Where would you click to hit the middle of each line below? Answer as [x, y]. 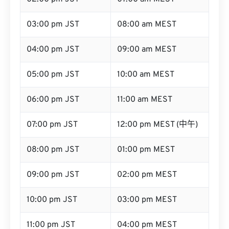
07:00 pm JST [52, 125]
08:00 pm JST [53, 150]
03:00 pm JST [53, 25]
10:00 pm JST [52, 200]
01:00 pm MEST [146, 150]
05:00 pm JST [53, 75]
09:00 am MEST [147, 50]
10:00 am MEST [146, 75]
